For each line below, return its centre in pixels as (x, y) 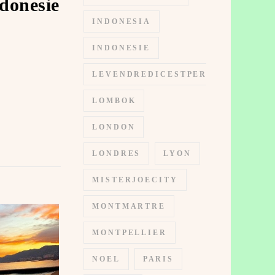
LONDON (114, 127)
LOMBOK (114, 101)
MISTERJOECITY (135, 180)
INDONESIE (122, 48)
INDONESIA (122, 21)
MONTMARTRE (129, 206)
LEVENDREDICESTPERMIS (160, 74)
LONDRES (117, 153)
